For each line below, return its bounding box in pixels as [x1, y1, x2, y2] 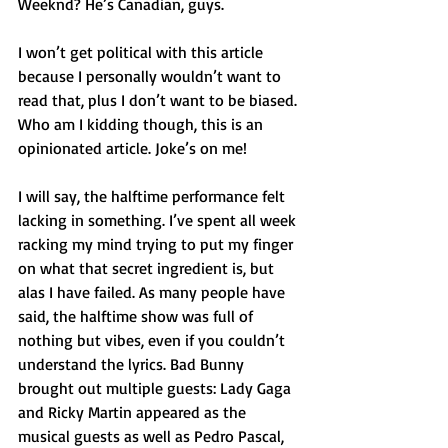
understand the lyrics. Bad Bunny [18, 354, 248, 374]
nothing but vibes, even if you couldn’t [18, 330, 289, 350]
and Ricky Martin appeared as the [18, 402, 250, 422]
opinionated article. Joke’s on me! [18, 138, 247, 158]
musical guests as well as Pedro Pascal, [18, 426, 288, 446]
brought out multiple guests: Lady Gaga [18, 378, 295, 398]
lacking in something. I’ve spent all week [18, 210, 300, 230]
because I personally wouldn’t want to [18, 66, 285, 86]
